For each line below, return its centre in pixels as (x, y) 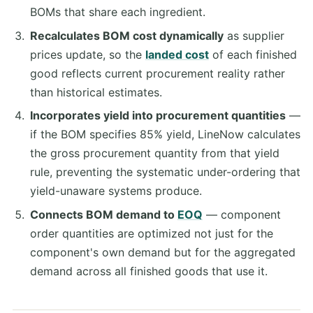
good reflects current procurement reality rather (157, 73)
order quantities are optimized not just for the (151, 234)
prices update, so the (87, 54)
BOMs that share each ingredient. (117, 12)
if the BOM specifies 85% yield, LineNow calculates (165, 134)
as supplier (254, 35)
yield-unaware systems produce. (116, 191)
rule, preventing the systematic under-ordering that (165, 172)
